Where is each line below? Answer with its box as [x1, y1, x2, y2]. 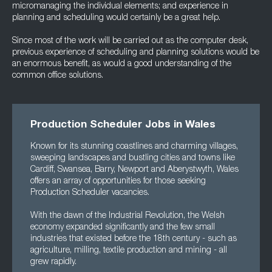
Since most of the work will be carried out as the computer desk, [12, 37, 248, 46]
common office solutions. [12, 72, 103, 80]
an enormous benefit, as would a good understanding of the [12, 60, 231, 69]
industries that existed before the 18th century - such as [30, 235, 237, 243]
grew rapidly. [30, 258, 76, 267]
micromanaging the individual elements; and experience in [12, 2, 228, 11]
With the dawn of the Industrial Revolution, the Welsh [30, 212, 225, 220]
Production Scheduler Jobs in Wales [30, 120, 216, 131]
